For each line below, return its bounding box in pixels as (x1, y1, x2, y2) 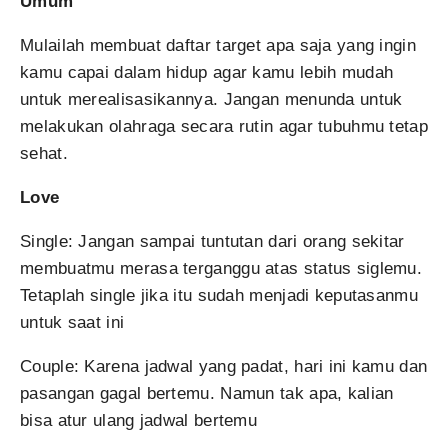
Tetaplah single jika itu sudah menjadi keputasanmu (20, 286, 418, 305)
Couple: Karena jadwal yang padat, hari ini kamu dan (20, 357, 428, 376)
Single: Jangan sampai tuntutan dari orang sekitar (20, 232, 405, 251)
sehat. (20, 144, 68, 163)
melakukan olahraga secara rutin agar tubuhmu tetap (20, 117, 428, 136)
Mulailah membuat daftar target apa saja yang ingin (20, 36, 416, 55)
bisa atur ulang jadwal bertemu (20, 411, 258, 430)
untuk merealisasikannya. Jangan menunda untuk (20, 90, 403, 109)
